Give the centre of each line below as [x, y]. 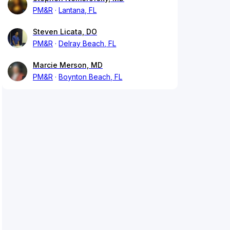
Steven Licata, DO [65, 32]
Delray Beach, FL [88, 44]
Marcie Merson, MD [68, 65]
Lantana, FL [78, 10]
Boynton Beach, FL [91, 77]
